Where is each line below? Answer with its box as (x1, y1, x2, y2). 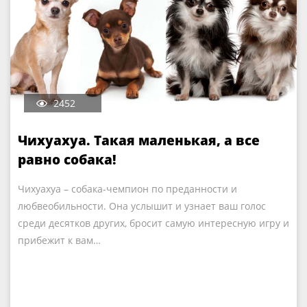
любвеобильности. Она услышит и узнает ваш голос (18, 199, 266, 212)
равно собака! (18, 151, 116, 169)
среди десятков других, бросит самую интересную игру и (18, 217, 289, 230)
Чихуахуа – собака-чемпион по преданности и (18, 182, 237, 195)
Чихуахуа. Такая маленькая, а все (18, 132, 260, 149)
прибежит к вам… (18, 234, 101, 247)
